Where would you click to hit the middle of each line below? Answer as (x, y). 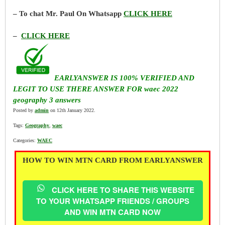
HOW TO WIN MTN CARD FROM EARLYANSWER (113, 160)
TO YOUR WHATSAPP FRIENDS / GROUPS (113, 201)
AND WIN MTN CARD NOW (113, 212)
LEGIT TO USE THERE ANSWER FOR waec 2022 (96, 89)
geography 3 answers (47, 100)
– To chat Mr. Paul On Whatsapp (68, 13)
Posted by (24, 110)
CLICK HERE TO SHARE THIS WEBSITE (123, 190)
